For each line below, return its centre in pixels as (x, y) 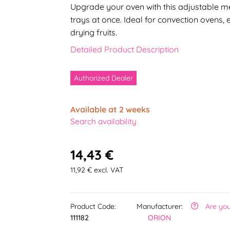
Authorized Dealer (103, 78)
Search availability (103, 121)
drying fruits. (93, 33)
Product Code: (93, 207)
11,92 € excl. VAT (97, 170)
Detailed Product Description (124, 50)
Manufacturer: (159, 207)
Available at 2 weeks (110, 110)
